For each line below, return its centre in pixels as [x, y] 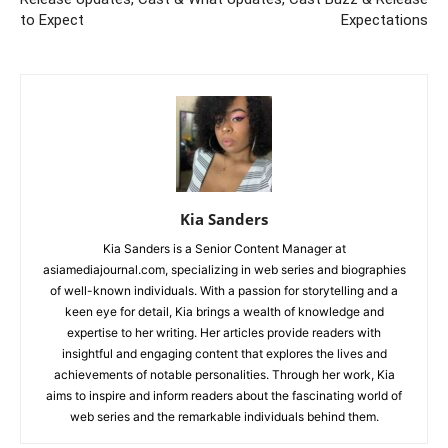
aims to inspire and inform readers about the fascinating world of [224, 395]
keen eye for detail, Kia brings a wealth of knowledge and [224, 311]
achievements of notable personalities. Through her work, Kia [224, 374]
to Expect [52, 20]
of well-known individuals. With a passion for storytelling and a [224, 290]
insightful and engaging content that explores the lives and [224, 353]
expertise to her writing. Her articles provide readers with [224, 332]
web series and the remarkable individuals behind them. [224, 416]
